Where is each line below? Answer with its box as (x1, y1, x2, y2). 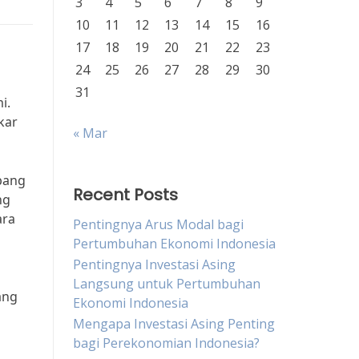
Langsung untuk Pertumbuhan (73, 275, 260, 292)
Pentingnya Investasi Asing (73, 256, 236, 273)
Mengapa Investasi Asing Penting (73, 315, 275, 333)
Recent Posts (73, 184, 178, 206)
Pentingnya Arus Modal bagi (73, 216, 244, 233)
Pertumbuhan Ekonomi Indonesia (73, 235, 276, 252)
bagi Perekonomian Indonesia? (73, 334, 260, 352)
